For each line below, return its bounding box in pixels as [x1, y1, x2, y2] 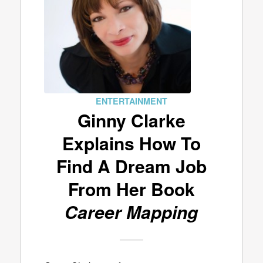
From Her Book [68, 176, 195, 201]
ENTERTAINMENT [95, 95, 167, 107]
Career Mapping [65, 199, 198, 224]
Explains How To [62, 130, 201, 156]
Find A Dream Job [56, 153, 207, 178]
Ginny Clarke [77, 107, 186, 133]
